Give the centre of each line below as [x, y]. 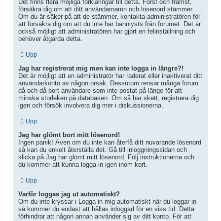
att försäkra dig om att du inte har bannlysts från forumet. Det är [110, 24]
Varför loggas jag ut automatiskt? [69, 194]
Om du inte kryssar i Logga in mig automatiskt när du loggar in [107, 202]
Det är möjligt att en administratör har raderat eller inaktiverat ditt [110, 76]
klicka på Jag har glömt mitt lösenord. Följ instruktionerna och [106, 157]
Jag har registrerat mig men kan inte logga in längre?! [101, 69]
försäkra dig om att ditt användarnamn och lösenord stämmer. [106, 9]
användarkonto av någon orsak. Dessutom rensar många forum [108, 83]
